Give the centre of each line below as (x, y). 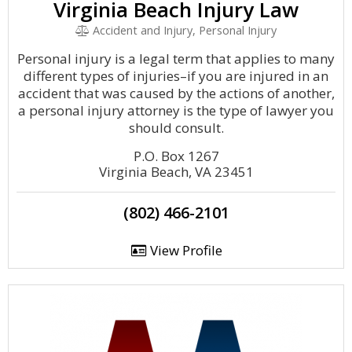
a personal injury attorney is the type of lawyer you (176, 110)
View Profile (184, 250)
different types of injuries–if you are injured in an (176, 76)
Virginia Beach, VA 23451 (176, 172)
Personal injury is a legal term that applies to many (176, 59)
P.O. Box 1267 (176, 156)
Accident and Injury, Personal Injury (183, 30)
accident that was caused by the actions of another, (176, 93)
